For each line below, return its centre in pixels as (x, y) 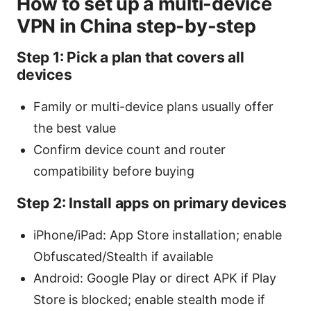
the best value (75, 128)
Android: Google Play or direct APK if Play (155, 278)
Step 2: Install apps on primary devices (152, 203)
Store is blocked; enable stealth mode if (149, 300)
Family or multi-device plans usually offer (153, 107)
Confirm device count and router (129, 150)
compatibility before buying (114, 171)
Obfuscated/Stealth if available (123, 257)
